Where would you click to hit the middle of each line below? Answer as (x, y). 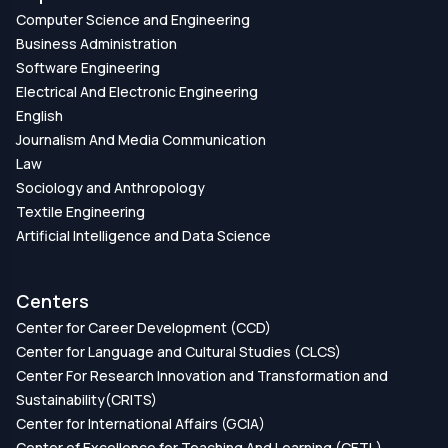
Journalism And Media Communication (141, 139)
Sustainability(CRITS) (86, 399)
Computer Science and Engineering (133, 19)
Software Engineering (88, 67)
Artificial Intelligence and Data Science (143, 235)
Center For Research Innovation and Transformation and (202, 375)
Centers (52, 300)
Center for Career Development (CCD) (143, 327)
